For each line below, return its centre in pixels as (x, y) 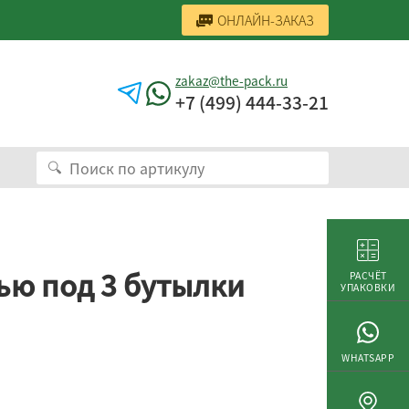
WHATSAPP (368, 357)
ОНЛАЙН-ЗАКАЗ (266, 20)
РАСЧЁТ (368, 275)
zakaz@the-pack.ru (231, 81)
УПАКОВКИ (368, 287)
